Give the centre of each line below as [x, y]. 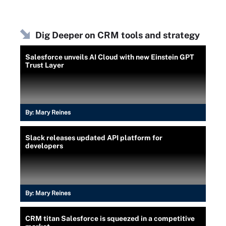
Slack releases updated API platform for [94, 138]
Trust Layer [45, 65]
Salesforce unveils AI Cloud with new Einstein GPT [110, 57]
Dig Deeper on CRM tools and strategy [118, 35]
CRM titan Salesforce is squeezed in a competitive [110, 218]
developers [44, 146]
